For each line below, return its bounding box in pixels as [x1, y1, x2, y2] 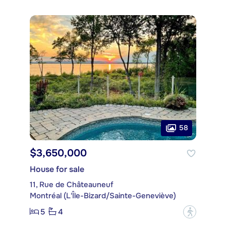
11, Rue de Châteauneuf [30, 179, 114, 190]
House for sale [30, 163, 84, 175]
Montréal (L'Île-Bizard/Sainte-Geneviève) [30, 190, 176, 201]
